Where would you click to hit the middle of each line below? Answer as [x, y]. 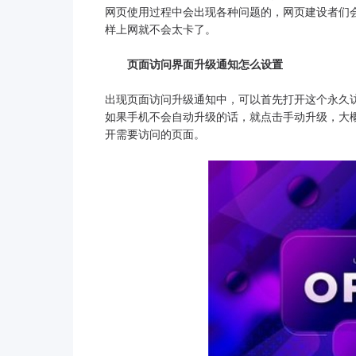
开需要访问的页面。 [155, 134]
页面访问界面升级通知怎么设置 [194, 64]
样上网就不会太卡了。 [161, 29]
